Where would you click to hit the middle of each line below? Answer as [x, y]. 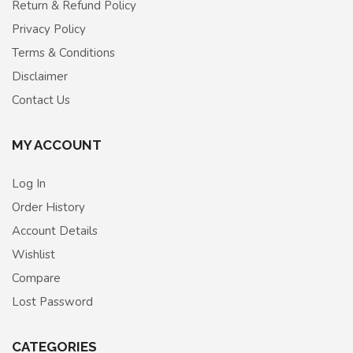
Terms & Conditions [63, 52]
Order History [48, 207]
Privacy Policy [49, 29]
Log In [29, 183]
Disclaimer [40, 76]
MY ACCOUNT [57, 145]
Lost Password [52, 301]
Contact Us [41, 100]
